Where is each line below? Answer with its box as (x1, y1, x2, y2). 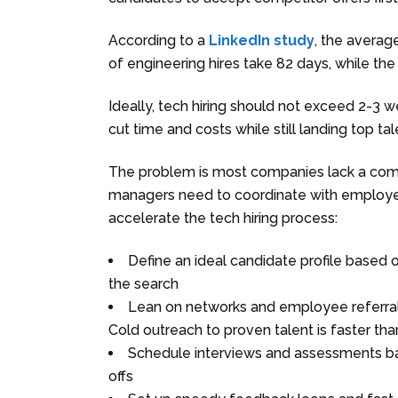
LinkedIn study (209, 31, 314, 49)
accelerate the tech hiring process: (108, 209, 338, 227)
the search (108, 275, 179, 292)
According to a (108, 31, 209, 49)
